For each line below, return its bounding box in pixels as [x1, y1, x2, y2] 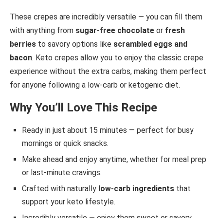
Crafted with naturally [22, 183, 98, 193]
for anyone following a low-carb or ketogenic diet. [10, 80, 180, 90]
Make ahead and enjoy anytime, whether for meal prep [22, 154, 206, 164]
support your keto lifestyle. [22, 197, 115, 206]
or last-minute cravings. [22, 167, 102, 177]
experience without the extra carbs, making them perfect [10, 66, 206, 76]
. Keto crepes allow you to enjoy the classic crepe [32, 53, 203, 62]
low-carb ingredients [98, 183, 174, 193]
